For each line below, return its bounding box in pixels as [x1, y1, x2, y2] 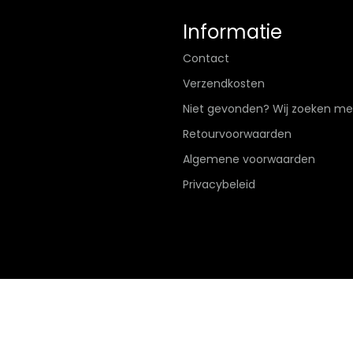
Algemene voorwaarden [183, 151, 315, 167]
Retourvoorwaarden [183, 126, 292, 142]
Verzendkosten [183, 76, 265, 91]
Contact [183, 50, 229, 66]
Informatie [183, 19, 282, 45]
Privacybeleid [183, 176, 255, 192]
